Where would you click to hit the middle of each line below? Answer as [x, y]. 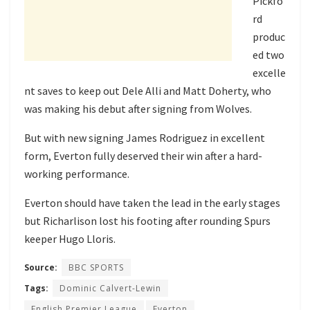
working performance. [77, 174]
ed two [268, 55]
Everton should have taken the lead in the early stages [152, 203]
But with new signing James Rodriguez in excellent [145, 138]
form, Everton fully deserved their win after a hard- [143, 156]
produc [269, 37]
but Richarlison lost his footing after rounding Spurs [147, 221]
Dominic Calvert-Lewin [110, 289]
